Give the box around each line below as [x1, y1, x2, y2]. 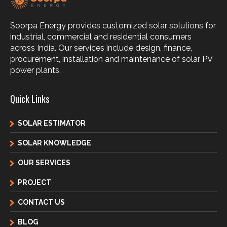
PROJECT [18, 178, 51, 187]
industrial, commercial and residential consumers [10, 31, 192, 42]
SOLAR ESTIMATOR [18, 119, 86, 128]
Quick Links [10, 92, 49, 106]
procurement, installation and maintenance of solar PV [10, 54, 212, 64]
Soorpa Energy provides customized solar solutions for [10, 20, 216, 30]
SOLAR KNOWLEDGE [18, 139, 91, 147]
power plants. [10, 65, 61, 75]
